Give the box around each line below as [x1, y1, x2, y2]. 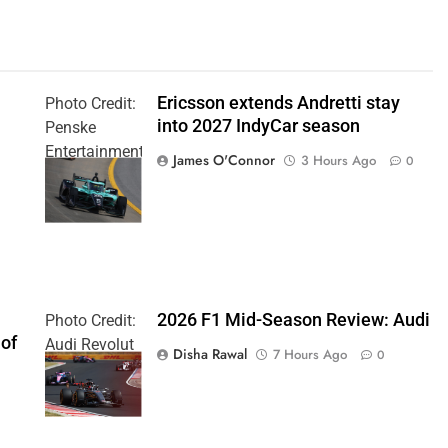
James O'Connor [172, 149, 275, 170]
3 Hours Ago [300, 150, 376, 170]
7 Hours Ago [272, 345, 347, 365]
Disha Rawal [172, 344, 247, 365]
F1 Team [44, 359, 107, 379]
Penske [44, 117, 96, 137]
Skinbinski [44, 189, 118, 209]
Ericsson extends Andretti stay [156, 92, 400, 113]
